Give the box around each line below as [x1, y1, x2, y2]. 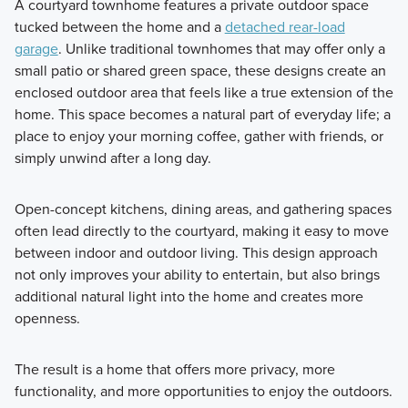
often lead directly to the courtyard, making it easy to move [14, 220, 389, 241]
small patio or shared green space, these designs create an [14, 60, 386, 81]
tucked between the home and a [14, 16, 225, 37]
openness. [14, 308, 80, 329]
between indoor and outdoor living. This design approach [14, 242, 378, 263]
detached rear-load [224, 16, 345, 37]
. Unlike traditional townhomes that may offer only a [57, 38, 385, 59]
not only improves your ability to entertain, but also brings [14, 264, 380, 285]
